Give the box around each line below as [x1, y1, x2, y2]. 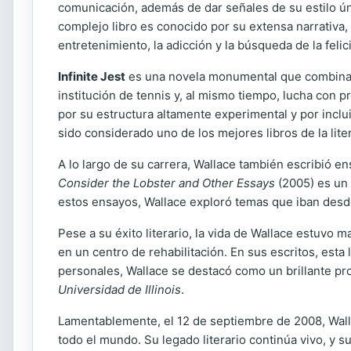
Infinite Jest [58, 69, 125, 84]
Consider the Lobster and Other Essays [58, 175, 275, 190]
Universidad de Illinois [58, 282, 181, 297]
